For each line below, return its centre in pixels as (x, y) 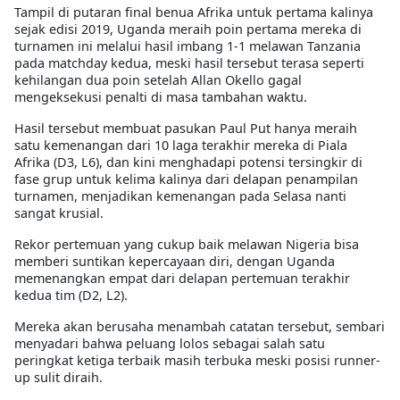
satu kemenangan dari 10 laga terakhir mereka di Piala (181, 146)
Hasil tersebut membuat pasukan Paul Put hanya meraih (186, 129)
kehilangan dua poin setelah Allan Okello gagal (158, 80)
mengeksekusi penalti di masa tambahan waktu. (161, 97)
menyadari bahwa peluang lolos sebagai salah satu (170, 344)
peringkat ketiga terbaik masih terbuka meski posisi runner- (197, 361)
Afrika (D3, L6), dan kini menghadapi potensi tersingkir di (188, 162)
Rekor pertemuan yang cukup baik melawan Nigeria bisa (187, 245)
